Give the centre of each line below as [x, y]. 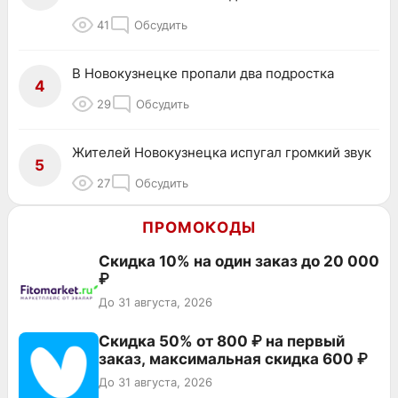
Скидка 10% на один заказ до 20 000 [239, 262]
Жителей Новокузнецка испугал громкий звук [222, 153]
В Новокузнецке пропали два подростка [203, 74]
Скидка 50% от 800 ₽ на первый [222, 342]
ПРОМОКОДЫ [199, 228]
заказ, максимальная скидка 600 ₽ [233, 359]
